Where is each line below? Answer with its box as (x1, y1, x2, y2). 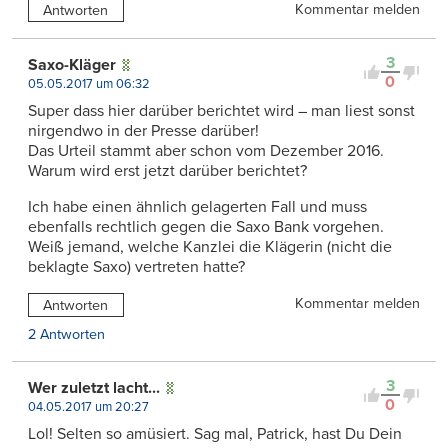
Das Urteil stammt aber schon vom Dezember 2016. (28, 141, 384, 162)
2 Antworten (28, 326, 105, 344)
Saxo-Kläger (28, 55, 116, 76)
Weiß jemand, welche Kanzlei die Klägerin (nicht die (28, 237, 392, 258)
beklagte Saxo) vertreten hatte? (28, 257, 245, 278)
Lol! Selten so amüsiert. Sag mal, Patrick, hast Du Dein (28, 424, 402, 445)
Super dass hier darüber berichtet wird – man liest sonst (28, 101, 415, 122)
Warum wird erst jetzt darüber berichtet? (28, 161, 307, 182)
